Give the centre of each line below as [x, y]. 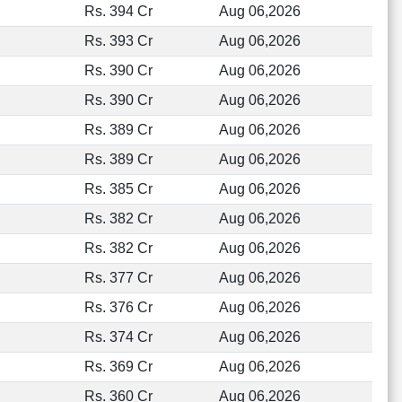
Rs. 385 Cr [118, 189]
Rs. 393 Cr [118, 41]
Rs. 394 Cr [118, 11]
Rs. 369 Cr [118, 367]
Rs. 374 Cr [118, 337]
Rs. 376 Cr [118, 307]
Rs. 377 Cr [118, 278]
